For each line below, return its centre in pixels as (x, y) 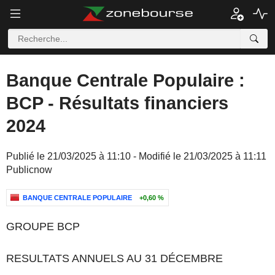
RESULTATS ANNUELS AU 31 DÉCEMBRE (114, 258)
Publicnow (29, 170)
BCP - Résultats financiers (117, 103)
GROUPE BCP (43, 227)
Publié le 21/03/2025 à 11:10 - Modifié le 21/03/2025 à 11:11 (136, 156)
